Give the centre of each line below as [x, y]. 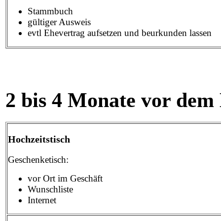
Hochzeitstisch [39, 139]
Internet [42, 200]
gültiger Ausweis [59, 22]
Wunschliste [50, 189]
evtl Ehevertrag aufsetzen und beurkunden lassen [120, 33]
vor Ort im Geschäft [65, 178]
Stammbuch [52, 11]
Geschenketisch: [38, 159]
